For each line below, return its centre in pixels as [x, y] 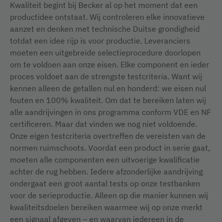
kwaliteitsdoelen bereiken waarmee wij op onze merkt [106, 207]
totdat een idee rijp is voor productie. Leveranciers [100, 41]
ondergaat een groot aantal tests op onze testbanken [105, 183]
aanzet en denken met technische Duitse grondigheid [105, 29]
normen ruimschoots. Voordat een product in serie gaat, [110, 148]
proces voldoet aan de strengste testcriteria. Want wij [106, 76]
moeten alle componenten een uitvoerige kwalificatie [105, 160]
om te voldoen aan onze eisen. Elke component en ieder [110, 64]
